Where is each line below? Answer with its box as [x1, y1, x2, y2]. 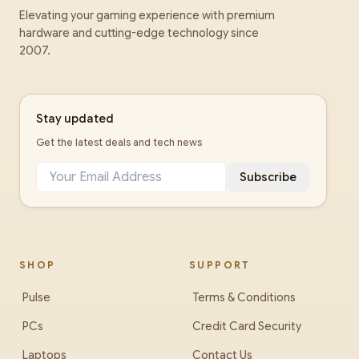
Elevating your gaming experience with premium [19, 8, 275, 22]
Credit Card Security [192, 319, 301, 333]
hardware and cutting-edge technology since [19, 26, 259, 40]
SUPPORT [189, 259, 251, 271]
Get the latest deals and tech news [36, 136, 202, 148]
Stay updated [36, 111, 114, 126]
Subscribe [240, 170, 296, 184]
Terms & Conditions [192, 290, 296, 305]
